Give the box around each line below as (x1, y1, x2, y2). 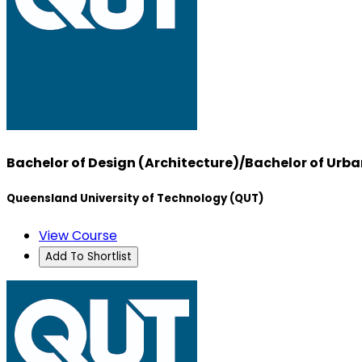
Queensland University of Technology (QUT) (6, 191, 263, 207)
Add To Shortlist (45, 248, 132, 264)
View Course (39, 225, 117, 245)
